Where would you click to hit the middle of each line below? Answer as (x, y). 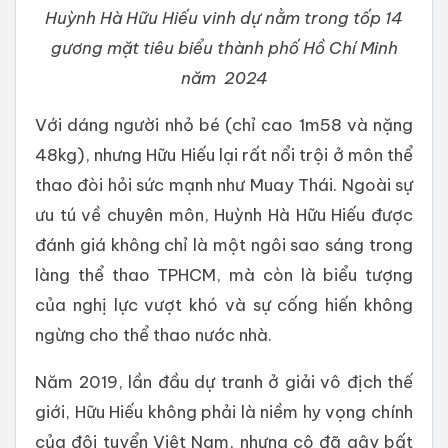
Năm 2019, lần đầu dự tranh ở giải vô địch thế (224, 382)
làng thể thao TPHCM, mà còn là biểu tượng (224, 275)
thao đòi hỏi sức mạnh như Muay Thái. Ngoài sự (224, 185)
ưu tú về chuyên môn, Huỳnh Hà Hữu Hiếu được (224, 215)
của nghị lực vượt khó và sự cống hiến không (224, 305)
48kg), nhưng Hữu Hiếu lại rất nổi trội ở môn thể (224, 155)
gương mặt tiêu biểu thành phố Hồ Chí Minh (224, 48)
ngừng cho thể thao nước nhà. (153, 335)
